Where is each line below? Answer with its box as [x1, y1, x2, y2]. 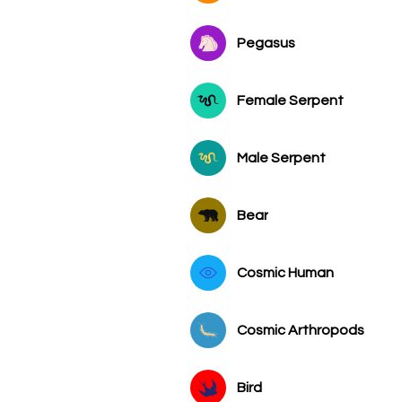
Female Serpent [237, 92, 344, 108]
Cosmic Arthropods [237, 322, 364, 337]
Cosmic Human [237, 265, 334, 280]
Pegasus [237, 35, 295, 50]
